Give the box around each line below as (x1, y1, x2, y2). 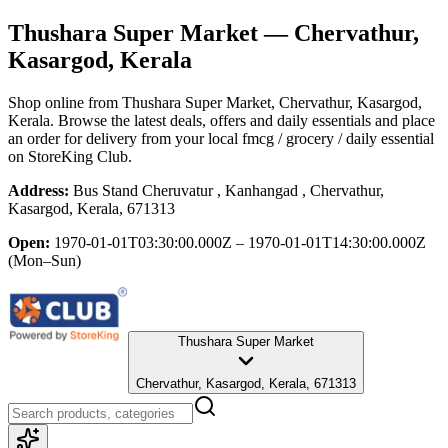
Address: (8, 181, 69, 199)
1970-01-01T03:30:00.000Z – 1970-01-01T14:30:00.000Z (54, 233, 426, 251)
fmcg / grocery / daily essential (242, 129, 434, 147)
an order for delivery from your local (8, 129, 238, 147)
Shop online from (8, 93, 122, 111)
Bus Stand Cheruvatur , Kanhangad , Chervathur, (73, 181, 384, 199)
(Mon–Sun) (8, 251, 81, 269)
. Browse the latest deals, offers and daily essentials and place (50, 111, 435, 129)
